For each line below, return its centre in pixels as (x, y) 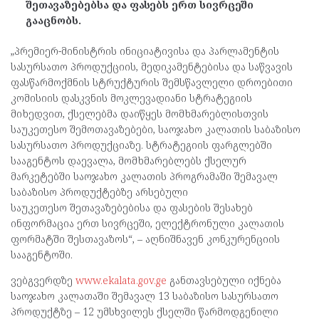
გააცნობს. (53, 21)
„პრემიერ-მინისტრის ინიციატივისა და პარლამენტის (145, 51)
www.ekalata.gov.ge (121, 281)
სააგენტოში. (42, 255)
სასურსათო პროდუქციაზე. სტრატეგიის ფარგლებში (141, 145)
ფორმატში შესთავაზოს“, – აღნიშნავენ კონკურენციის (145, 239)
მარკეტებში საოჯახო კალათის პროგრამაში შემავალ (144, 177)
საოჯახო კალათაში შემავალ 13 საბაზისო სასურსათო (145, 296)
